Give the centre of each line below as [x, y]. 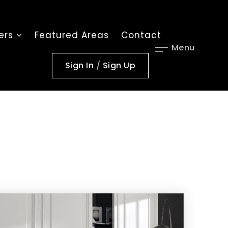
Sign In [80, 65]
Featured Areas [72, 35]
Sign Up [119, 65]
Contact [141, 35]
